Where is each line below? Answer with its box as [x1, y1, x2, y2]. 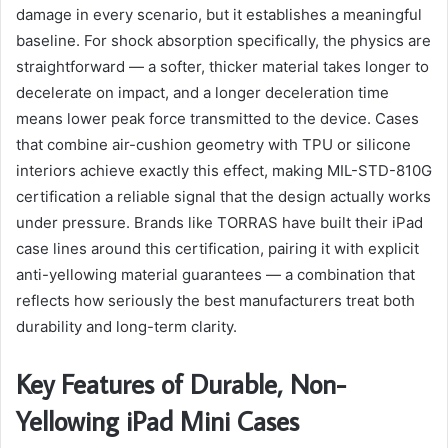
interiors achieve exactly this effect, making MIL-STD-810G [16, 161, 432, 181]
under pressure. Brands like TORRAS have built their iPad [16, 213, 423, 233]
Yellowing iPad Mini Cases [16, 403, 299, 439]
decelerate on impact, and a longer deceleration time [16, 83, 389, 103]
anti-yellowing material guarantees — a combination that [16, 265, 415, 285]
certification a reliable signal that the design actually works [16, 187, 431, 207]
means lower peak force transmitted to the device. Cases [16, 109, 419, 129]
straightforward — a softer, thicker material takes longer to [16, 57, 429, 77]
